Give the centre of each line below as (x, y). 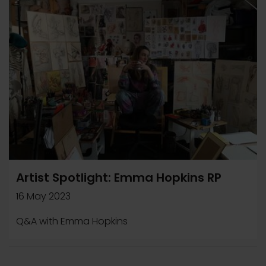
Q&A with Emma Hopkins (72, 221)
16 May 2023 (43, 196)
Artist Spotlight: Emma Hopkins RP (119, 178)
